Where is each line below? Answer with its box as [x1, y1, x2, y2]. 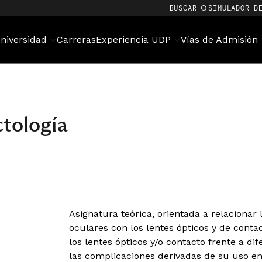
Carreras [57, 34, 96, 45]
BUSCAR [169, 4, 197, 12]
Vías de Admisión [181, 34, 261, 45]
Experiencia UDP [96, 34, 174, 45]
